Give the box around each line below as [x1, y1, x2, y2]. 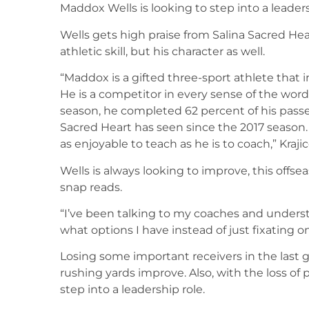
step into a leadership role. [60, 283, 205, 297]
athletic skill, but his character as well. [60, 44, 265, 58]
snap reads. [60, 180, 122, 194]
